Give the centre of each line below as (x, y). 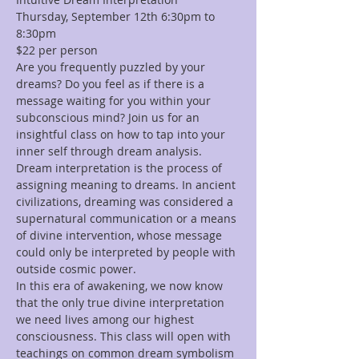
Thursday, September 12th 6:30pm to (117, 16)
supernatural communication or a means (128, 218)
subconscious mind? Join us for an (109, 117)
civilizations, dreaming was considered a (126, 202)
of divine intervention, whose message (121, 235)
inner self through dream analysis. (111, 151)
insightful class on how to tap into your (122, 134)
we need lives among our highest (107, 319)
